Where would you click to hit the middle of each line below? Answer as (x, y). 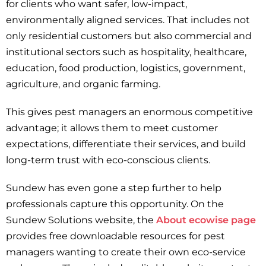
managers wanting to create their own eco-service (126, 252)
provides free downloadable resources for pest (115, 236)
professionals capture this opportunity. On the (115, 204)
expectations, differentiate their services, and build (126, 144)
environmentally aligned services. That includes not (128, 20)
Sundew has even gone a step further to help (114, 188)
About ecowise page (206, 220)
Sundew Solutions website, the (81, 220)
